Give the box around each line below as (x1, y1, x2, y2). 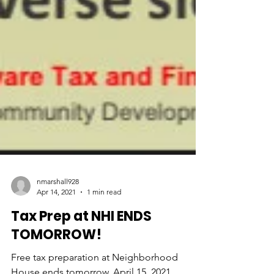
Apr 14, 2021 (37, 231, 76, 240)
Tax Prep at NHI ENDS (11, 251, 152, 270)
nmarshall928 (37, 221, 79, 230)
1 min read (87, 231, 121, 240)
